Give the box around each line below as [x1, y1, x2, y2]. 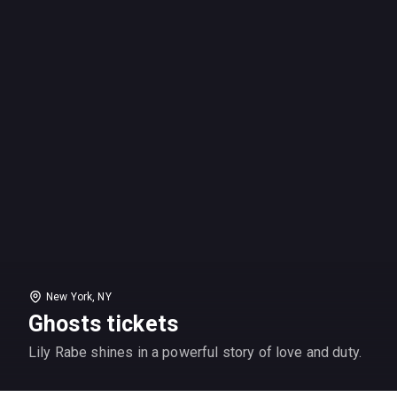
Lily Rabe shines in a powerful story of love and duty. [28, 343, 362, 361]
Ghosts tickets [28, 310, 179, 337]
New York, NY [46, 290, 112, 303]
